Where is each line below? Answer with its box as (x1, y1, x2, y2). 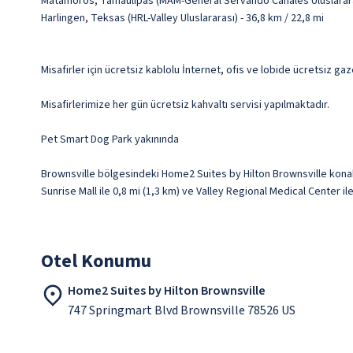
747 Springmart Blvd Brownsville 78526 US (68, 302, 295, 320)
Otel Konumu (41, 247, 151, 276)
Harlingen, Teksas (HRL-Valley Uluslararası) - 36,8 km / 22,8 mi (41, 10, 324, 27)
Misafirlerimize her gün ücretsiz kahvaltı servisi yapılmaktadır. (41, 97, 329, 113)
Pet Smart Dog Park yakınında (41, 132, 179, 148)
